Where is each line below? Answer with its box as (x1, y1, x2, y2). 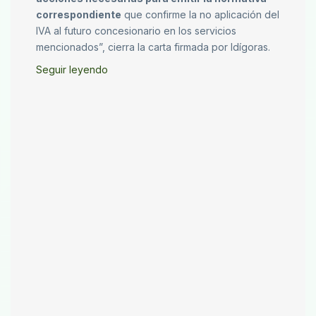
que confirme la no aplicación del (121, 8, 279, 21)
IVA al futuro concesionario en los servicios (36, 25, 236, 37)
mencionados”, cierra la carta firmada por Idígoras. (36, 41, 270, 54)
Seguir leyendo (36, 63, 108, 76)
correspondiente (36, 8, 121, 21)
